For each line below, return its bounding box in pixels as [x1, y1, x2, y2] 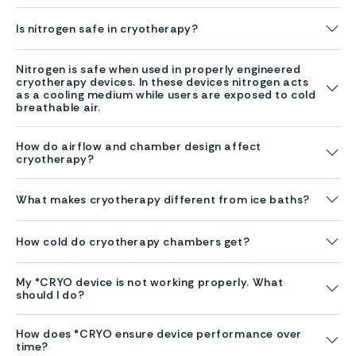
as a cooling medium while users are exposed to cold [16, 87, 316, 102]
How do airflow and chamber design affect [16, 138, 261, 153]
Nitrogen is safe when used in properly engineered [16, 61, 301, 76]
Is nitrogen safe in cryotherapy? [16, 21, 199, 36]
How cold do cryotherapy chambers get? [16, 234, 250, 249]
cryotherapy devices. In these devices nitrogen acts [16, 74, 309, 89]
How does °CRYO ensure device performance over [16, 326, 302, 341]
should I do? [16, 287, 85, 302]
